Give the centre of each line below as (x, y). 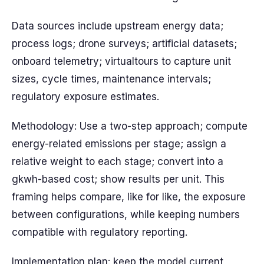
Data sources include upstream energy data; (118, 26)
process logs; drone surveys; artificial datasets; (124, 44)
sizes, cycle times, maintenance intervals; (111, 79)
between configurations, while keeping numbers (126, 214)
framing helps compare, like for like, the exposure (129, 197)
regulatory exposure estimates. (85, 97)
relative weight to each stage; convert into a (118, 161)
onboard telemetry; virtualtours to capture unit (121, 61)
